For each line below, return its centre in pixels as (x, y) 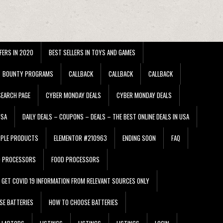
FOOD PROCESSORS (75, 159)
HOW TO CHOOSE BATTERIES (83, 202)
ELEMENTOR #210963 (80, 138)
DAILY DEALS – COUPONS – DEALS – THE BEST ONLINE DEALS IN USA (106, 116)
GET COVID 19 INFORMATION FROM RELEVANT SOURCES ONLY (75, 180)
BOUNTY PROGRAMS (28, 73)
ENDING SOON (139, 138)
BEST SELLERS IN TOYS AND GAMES (92, 52)
